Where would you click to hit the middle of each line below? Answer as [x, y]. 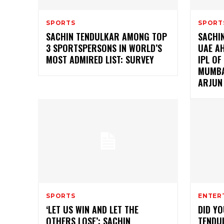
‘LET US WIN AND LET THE [92, 210]
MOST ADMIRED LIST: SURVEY [100, 60]
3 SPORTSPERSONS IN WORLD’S [104, 48]
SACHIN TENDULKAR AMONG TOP [106, 37]
